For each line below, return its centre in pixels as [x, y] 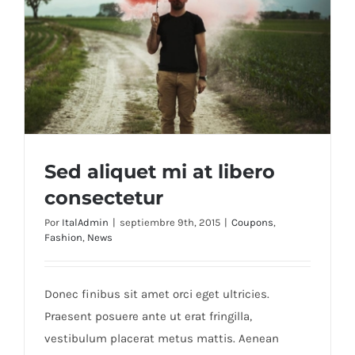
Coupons [252, 223]
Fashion [63, 238]
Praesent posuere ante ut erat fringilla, [148, 317]
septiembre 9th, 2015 [170, 223]
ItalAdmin [85, 223]
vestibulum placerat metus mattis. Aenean [162, 339]
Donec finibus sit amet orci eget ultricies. [157, 294]
